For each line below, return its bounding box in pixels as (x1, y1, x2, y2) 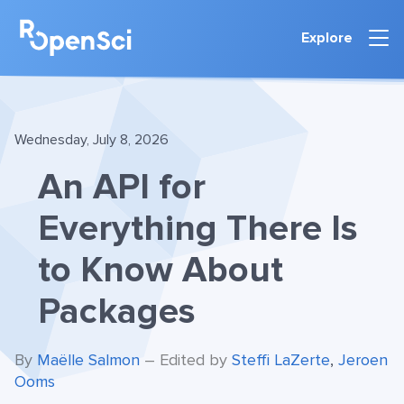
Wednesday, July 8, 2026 (14, 131, 169, 150)
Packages (38, 289, 196, 335)
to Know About (38, 248, 283, 293)
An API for (38, 165, 206, 210)
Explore (301, 28, 353, 47)
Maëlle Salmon (37, 350, 140, 371)
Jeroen (338, 350, 388, 371)
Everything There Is (38, 207, 358, 252)
